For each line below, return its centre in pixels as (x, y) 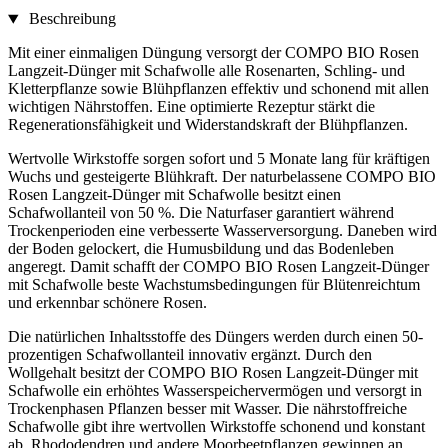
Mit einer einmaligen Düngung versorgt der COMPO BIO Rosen (213, 53)
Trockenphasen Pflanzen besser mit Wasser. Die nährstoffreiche (207, 409)
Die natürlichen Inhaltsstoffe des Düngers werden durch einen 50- (215, 337)
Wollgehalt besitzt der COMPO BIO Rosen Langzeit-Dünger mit (213, 373)
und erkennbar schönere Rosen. (107, 303)
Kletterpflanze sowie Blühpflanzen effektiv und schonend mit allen (218, 89)
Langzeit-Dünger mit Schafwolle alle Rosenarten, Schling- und (206, 71)
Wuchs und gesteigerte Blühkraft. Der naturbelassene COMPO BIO (222, 177)
